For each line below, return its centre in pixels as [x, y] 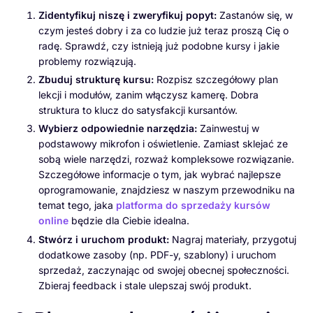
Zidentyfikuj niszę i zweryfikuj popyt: [128, 15]
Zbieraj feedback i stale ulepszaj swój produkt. [145, 285]
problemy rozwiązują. [87, 61]
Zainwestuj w [228, 129]
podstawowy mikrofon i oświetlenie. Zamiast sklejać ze [163, 144]
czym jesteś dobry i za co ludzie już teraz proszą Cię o [163, 31]
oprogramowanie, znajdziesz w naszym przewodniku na [167, 190]
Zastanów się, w [255, 15]
